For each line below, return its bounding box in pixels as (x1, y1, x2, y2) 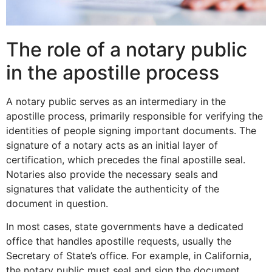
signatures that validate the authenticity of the (6, 182, 219, 195)
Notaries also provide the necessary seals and (6, 168, 218, 180)
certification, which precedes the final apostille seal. (6, 153, 245, 166)
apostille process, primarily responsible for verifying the (6, 109, 263, 122)
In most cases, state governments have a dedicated (6, 220, 243, 233)
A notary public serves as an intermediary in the (6, 95, 226, 107)
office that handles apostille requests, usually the (6, 235, 231, 248)
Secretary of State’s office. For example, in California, (6, 250, 251, 262)
